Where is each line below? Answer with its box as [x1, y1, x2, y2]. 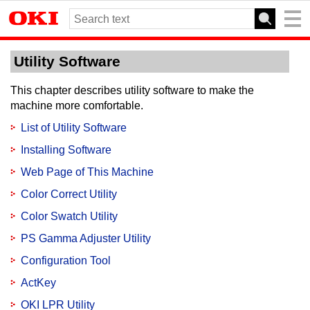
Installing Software [21, 144, 111, 156]
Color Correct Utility [21, 188, 117, 200]
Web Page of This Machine [21, 166, 154, 178]
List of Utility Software [21, 122, 127, 134]
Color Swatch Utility [21, 210, 118, 222]
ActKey [21, 277, 56, 289]
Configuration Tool [21, 255, 111, 266]
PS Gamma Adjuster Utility [21, 232, 151, 244]
